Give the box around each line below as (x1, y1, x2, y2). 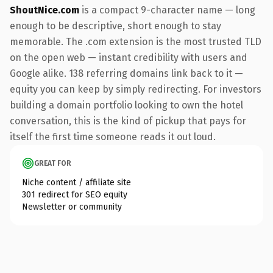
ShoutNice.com (10, 4, 79, 16)
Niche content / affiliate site (22, 177, 131, 188)
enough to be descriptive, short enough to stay (10, 19, 221, 32)
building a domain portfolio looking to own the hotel (10, 99, 243, 111)
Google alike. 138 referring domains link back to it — (10, 67, 243, 79)
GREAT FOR (34, 158, 71, 168)
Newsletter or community (22, 201, 122, 212)
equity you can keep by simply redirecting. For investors (10, 83, 261, 95)
